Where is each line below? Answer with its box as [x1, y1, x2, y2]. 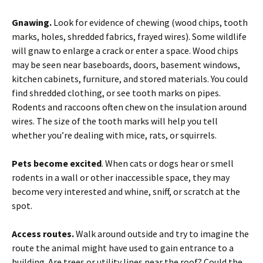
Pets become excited [12, 157, 102, 169]
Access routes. [12, 228, 74, 240]
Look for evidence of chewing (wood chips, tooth [53, 16, 248, 28]
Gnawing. [12, 16, 53, 28]
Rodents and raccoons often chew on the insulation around [12, 101, 247, 113]
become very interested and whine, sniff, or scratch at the [12, 186, 240, 197]
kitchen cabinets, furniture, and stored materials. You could [12, 73, 248, 85]
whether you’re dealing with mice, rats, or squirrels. [12, 129, 217, 141]
